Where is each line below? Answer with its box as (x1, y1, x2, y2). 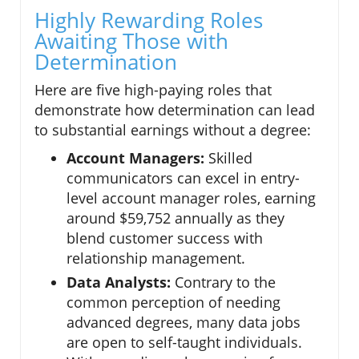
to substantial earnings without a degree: (34, 119, 311, 139)
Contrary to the (171, 272, 276, 292)
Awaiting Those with (34, 26, 228, 55)
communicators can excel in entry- (67, 167, 300, 188)
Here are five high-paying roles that (34, 79, 272, 99)
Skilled (204, 147, 252, 167)
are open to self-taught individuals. (67, 332, 302, 352)
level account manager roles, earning (67, 188, 316, 208)
